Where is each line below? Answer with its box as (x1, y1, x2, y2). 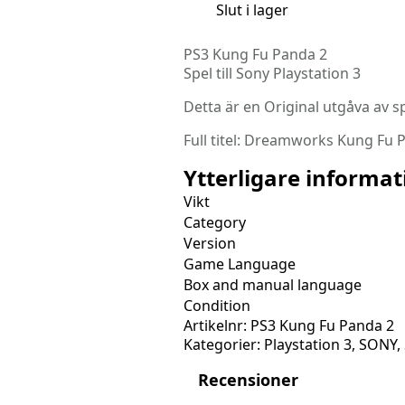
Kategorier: (184, 334, 264, 355)
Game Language (184, 254, 296, 275)
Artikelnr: (184, 316, 250, 336)
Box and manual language (184, 275, 362, 296)
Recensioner (198, 369, 298, 391)
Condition (184, 296, 250, 316)
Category (184, 212, 246, 233)
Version (184, 233, 236, 254)
